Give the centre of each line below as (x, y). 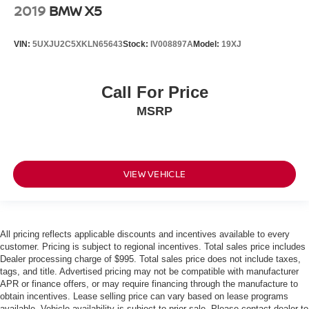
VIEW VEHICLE (154, 174)
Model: (207, 44)
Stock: (137, 44)
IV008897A (172, 44)
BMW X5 (76, 11)
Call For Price (154, 92)
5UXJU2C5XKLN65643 (78, 44)
